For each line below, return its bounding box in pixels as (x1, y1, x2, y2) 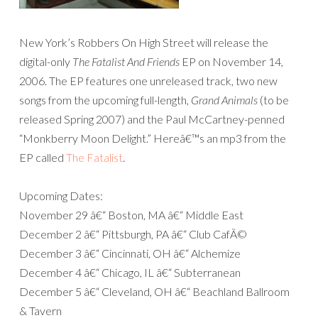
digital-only (19, 54, 72, 68)
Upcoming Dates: (19, 188, 103, 202)
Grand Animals (191, 92, 258, 106)
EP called (19, 150, 66, 164)
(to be (258, 92, 289, 106)
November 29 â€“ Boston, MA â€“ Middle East (19, 207, 243, 221)
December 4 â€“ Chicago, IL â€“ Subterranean (19, 265, 241, 279)
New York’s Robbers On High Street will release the (19, 35, 268, 49)
